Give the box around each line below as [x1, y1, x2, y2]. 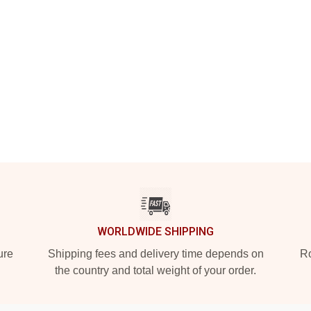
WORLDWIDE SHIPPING [97, 225, 214, 238]
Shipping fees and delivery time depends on [47, 248, 264, 260]
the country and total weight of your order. [55, 264, 256, 276]
